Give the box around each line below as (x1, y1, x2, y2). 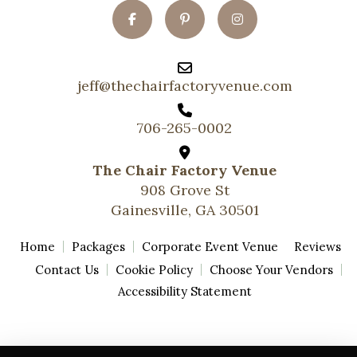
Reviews (294, 238, 341, 254)
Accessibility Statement (117, 283, 252, 299)
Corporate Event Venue (142, 238, 278, 254)
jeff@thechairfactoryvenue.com (76, 76, 292, 95)
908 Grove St (139, 180, 229, 199)
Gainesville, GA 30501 (110, 200, 259, 219)
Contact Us (35, 261, 99, 277)
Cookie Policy (116, 261, 193, 277)
